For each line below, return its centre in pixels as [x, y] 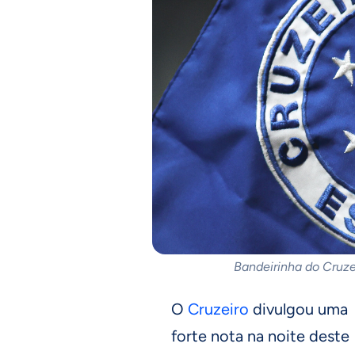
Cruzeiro [218, 309]
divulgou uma [298, 309]
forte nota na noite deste [260, 336]
